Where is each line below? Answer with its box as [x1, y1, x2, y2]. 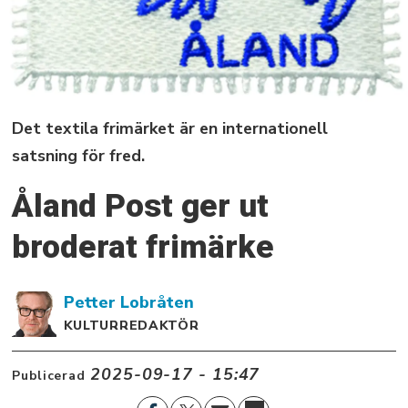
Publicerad [12, 367, 86, 384]
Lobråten [119, 291, 194, 314]
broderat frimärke [12, 227, 275, 266]
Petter [63, 291, 116, 314]
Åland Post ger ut [12, 186, 270, 225]
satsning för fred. [12, 144, 146, 167]
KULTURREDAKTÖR [63, 317, 199, 335]
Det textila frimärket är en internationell [12, 117, 329, 139]
